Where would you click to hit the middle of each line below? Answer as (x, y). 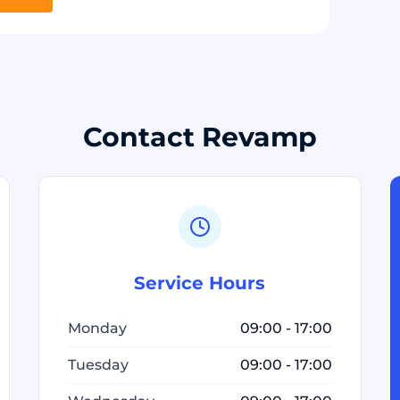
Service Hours (200, 283)
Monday (97, 328)
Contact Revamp (200, 137)
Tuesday (98, 365)
